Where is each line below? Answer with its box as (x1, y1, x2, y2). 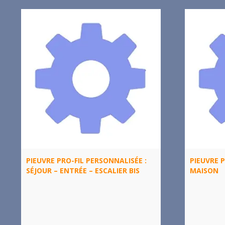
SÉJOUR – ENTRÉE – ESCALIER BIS (26, 165, 140, 175)
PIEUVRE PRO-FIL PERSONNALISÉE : (26, 155, 147, 165)
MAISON (189, 165, 218, 175)
